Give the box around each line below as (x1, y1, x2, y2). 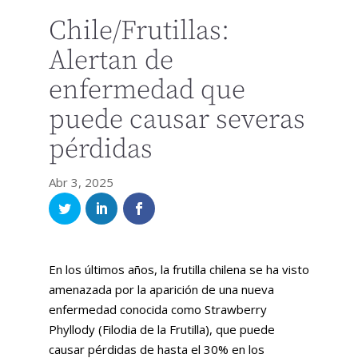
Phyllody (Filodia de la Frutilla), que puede (48, 320, 275, 337)
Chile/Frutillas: (48, 14, 229, 49)
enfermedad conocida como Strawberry (48, 300, 267, 317)
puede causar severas (48, 103, 305, 137)
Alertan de (48, 44, 173, 78)
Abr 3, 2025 (48, 174, 113, 191)
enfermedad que (48, 74, 245, 108)
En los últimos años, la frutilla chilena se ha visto (48, 261, 309, 277)
